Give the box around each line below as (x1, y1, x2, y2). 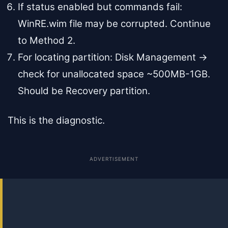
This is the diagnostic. (8, 115, 105, 127)
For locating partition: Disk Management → (18, 51, 208, 63)
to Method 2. (18, 34, 75, 46)
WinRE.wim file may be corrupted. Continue (18, 17, 211, 30)
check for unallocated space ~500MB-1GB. (18, 68, 210, 80)
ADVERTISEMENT (90, 156, 138, 162)
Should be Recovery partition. (18, 84, 150, 97)
